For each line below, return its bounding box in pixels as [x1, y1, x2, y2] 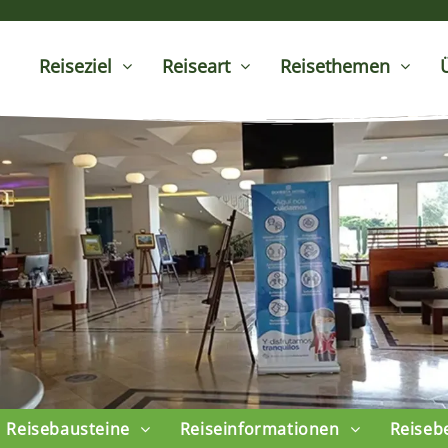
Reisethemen [280, 54, 391, 78]
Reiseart [162, 54, 231, 78]
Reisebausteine [6, 418, 130, 441]
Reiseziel [39, 54, 113, 78]
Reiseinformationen [179, 418, 340, 441]
